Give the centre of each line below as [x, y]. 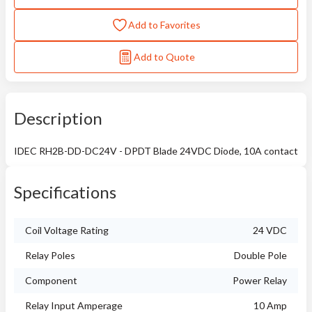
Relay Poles [50, 255]
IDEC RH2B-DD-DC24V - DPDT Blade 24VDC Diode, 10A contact [156, 151]
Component [51, 280]
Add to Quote [164, 57]
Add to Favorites [164, 25]
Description [58, 118]
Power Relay [260, 280]
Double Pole [260, 255]
